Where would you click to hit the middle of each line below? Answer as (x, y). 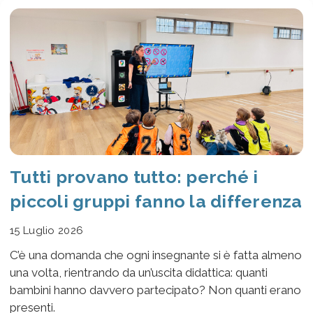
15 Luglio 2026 (47, 231)
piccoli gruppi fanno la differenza (156, 202)
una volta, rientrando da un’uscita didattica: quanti (139, 273)
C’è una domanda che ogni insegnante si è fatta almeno (156, 255)
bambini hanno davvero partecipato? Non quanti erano (155, 290)
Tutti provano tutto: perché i (134, 177)
